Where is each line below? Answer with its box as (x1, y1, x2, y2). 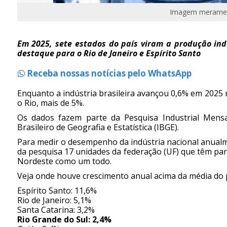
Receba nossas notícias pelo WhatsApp (24, 67, 192, 80)
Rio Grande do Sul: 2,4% (17, 214, 111, 225)
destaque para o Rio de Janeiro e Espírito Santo (17, 48, 201, 59)
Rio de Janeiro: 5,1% (17, 195, 91, 206)
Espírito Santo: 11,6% (17, 185, 97, 197)
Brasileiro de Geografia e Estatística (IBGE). (17, 122, 179, 133)
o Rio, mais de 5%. (17, 97, 84, 109)
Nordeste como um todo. (17, 156, 111, 167)
